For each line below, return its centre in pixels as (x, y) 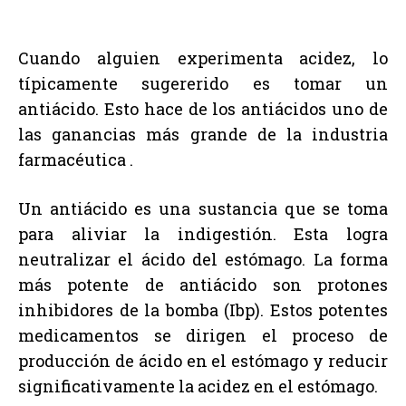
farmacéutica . (76, 160)
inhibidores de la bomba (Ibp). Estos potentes (203, 310)
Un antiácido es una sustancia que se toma (203, 209)
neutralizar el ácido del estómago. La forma (203, 260)
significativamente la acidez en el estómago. (198, 387)
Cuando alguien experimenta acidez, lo (203, 58)
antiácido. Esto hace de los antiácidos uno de (203, 109)
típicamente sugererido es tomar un (203, 84)
